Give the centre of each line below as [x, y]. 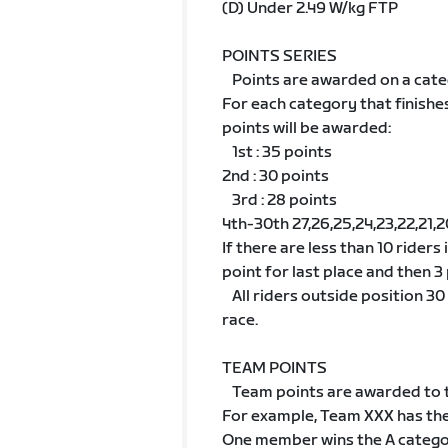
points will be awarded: [306, 128]
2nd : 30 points [275, 176]
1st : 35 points [281, 152]
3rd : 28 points [284, 200]
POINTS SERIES [279, 56]
